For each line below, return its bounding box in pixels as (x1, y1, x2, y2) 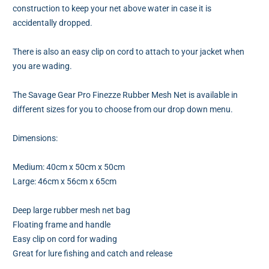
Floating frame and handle (13, 220, 110, 230)
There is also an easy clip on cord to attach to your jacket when (13, 47, 244, 57)
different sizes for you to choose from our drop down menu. (13, 104, 233, 115)
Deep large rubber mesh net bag (13, 205, 130, 216)
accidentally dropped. (13, 18, 92, 28)
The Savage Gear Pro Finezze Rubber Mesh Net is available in (13, 90, 238, 100)
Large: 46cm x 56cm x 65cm (13, 177, 116, 187)
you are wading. (13, 61, 72, 71)
